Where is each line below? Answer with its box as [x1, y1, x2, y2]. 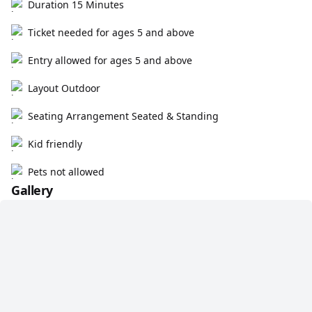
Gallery [11, 182, 53, 198]
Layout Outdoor [28, 81, 100, 95]
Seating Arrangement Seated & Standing [28, 109, 219, 123]
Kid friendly [28, 137, 82, 150]
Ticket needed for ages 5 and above [28, 26, 194, 39]
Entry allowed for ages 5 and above [28, 54, 192, 67]
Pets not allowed [28, 165, 104, 178]
